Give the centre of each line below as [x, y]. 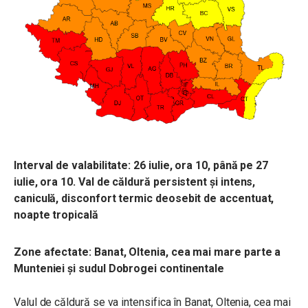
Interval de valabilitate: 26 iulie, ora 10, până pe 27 [141, 165]
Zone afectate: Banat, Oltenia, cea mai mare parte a [147, 252]
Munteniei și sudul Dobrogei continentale [119, 268]
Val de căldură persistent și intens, [167, 181]
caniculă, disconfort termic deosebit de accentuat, [144, 198]
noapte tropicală [56, 214]
